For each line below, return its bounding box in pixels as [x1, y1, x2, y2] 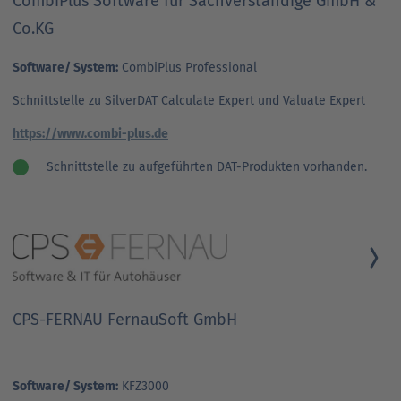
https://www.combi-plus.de [13, 125, 168, 141]
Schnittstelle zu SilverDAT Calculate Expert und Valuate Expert [13, 92, 365, 108]
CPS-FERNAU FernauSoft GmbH [13, 309, 237, 329]
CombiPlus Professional [118, 59, 257, 75]
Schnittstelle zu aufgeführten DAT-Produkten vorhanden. [47, 158, 367, 175]
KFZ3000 [118, 378, 169, 394]
